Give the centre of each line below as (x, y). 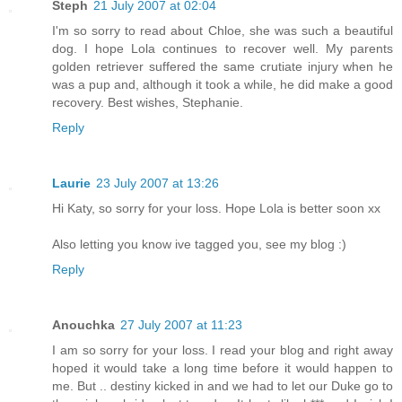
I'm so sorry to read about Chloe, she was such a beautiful (223, 30)
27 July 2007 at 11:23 (181, 324)
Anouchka (83, 324)
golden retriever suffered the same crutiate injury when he (223, 66)
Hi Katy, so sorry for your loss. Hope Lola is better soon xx (216, 208)
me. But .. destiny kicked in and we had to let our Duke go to (223, 385)
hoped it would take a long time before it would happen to (223, 367)
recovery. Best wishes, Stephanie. (148, 102)
